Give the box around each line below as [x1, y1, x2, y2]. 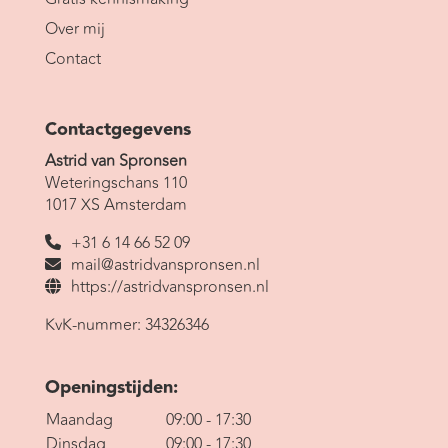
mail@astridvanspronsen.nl [70, 253, 260, 277]
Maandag [45, 408, 113, 433]
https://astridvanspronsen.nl [70, 275, 269, 299]
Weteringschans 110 [44, 171, 187, 195]
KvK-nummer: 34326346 [44, 313, 209, 337]
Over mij [44, 16, 105, 41]
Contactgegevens [44, 115, 191, 144]
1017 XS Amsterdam [44, 193, 187, 217]
